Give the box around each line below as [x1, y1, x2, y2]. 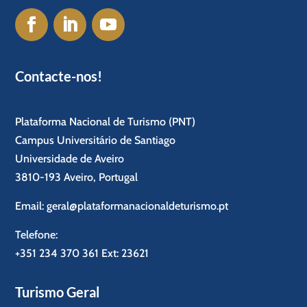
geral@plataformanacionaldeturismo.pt [47, 199, 229, 213]
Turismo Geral [15, 284, 100, 301]
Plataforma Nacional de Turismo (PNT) [15, 115, 196, 129]
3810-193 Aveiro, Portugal [15, 171, 138, 184]
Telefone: [15, 228, 58, 242]
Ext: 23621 [99, 247, 149, 260]
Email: [15, 199, 47, 213]
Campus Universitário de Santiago [15, 134, 176, 147]
